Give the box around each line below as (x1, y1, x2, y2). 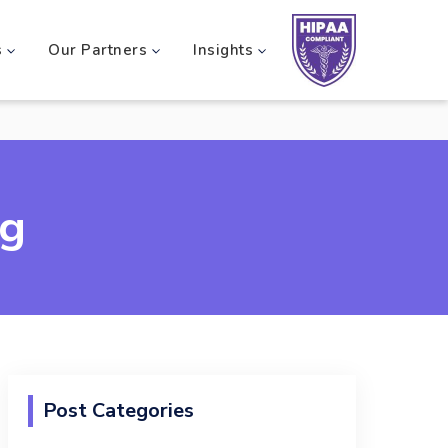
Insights (193, 40, 253, 60)
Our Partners (48, 40, 147, 60)
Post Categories (42, 397, 194, 424)
